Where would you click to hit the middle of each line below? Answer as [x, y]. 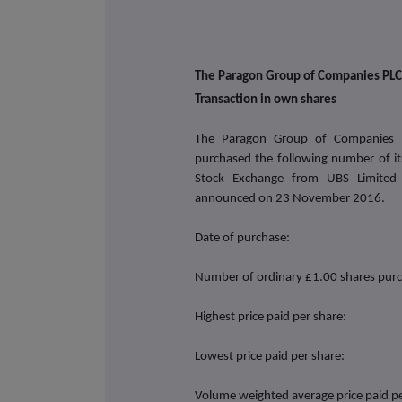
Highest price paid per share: [271, 317]
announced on [236, 198]
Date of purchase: [260, 238]
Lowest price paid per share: [270, 356]
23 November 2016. [331, 198]
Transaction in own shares [266, 100]
